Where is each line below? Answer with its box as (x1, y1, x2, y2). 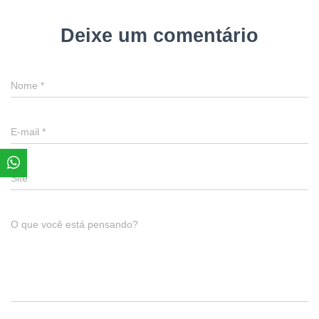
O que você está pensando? (11, 219, 138, 230)
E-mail (11, 126, 42, 137)
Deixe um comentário (61, 25, 258, 46)
